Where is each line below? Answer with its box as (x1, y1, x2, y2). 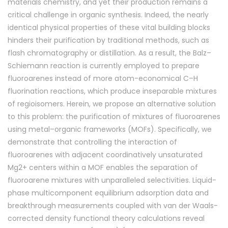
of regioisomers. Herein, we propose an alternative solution (8, 98, 216, 109)
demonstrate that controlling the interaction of (8, 136, 177, 147)
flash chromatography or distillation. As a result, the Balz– (8, 47, 211, 58)
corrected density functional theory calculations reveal (8, 213, 205, 223)
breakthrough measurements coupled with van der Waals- (8, 200, 218, 211)
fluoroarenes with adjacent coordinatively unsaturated (8, 149, 203, 160)
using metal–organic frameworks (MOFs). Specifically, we (8, 124, 212, 134)
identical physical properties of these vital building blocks (8, 22, 210, 33)
